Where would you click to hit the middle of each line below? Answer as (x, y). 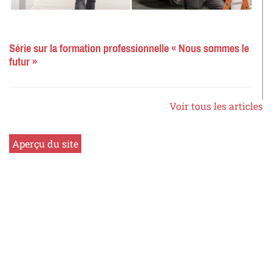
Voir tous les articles (216, 106)
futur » (23, 62)
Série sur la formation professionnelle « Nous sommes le (129, 49)
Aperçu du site (45, 144)
